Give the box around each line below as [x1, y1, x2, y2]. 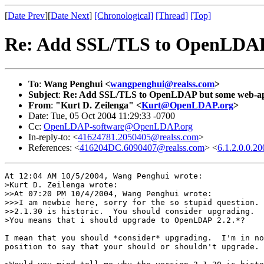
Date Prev [8, 11, 45, 21]
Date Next [51, 11, 89, 21]
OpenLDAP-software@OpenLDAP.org [44, 121, 193, 131]
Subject [28, 89, 58, 100]
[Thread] [156, 11, 188, 21]
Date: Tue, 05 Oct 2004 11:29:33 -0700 [28, 110, 175, 121]
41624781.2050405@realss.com [78, 131, 199, 142]
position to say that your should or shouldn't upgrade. [5, 242, 259, 251]
